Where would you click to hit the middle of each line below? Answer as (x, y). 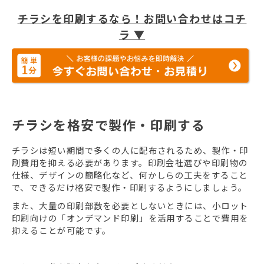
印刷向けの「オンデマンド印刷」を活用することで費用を (130, 218)
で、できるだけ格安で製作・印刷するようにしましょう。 (130, 187)
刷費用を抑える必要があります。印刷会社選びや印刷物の (130, 163)
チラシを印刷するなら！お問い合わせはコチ (132, 18)
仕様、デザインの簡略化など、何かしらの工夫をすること (130, 175)
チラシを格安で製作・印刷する (109, 124)
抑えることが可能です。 (62, 230)
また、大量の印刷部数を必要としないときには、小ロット (130, 206)
